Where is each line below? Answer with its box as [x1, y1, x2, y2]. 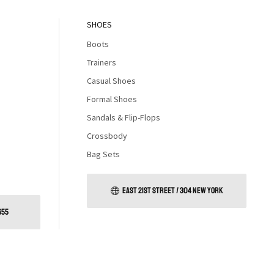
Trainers [87, 57, 116, 68]
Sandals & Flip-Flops [87, 112, 160, 123]
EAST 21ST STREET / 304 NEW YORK [122, 185, 223, 196]
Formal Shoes [87, 94, 137, 105]
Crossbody [87, 130, 127, 141]
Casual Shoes [87, 75, 136, 86]
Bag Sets [87, 149, 120, 160]
